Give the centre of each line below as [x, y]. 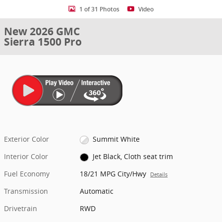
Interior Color [26, 157]
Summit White [116, 139]
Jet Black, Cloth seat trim [133, 157]
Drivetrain [21, 209]
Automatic [97, 191]
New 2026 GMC [42, 31]
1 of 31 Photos [99, 9]
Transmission [26, 191]
